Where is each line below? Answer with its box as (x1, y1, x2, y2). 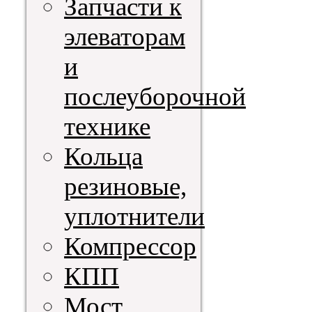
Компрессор (64, 231, 196, 260)
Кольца (64, 141, 143, 171)
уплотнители (64, 201, 205, 231)
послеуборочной (64, 81, 246, 111)
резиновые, (64, 171, 187, 201)
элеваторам (64, 22, 185, 51)
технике (64, 111, 150, 141)
